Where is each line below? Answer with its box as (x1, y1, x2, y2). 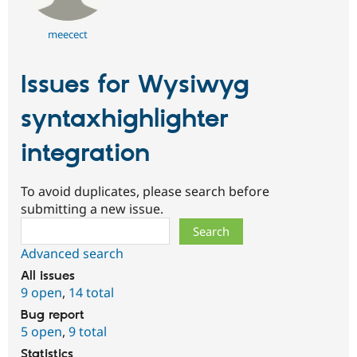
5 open (21, 323, 62, 341)
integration (21, 137, 150, 170)
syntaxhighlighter (21, 103, 229, 135)
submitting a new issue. (21, 200, 163, 218)
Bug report (21, 308, 84, 324)
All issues (21, 269, 75, 284)
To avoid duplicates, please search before (21, 182, 269, 201)
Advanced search (21, 245, 124, 263)
